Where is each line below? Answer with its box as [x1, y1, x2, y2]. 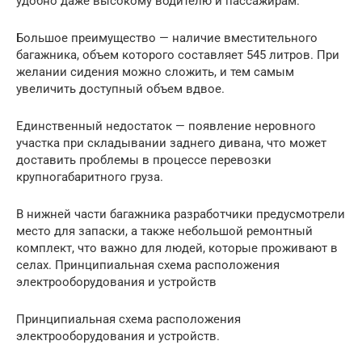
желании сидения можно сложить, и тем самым [16, 64, 294, 79]
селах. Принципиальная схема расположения [16, 257, 280, 272]
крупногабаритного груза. [16, 169, 163, 184]
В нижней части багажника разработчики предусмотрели [16, 206, 345, 221]
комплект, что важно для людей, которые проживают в [16, 240, 338, 255]
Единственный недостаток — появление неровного [16, 118, 316, 133]
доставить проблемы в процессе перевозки [16, 152, 271, 167]
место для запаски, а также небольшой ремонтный [16, 223, 313, 238]
